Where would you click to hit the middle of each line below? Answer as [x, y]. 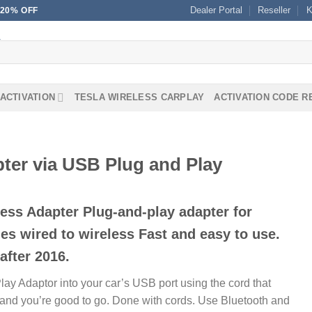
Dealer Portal [216, 10]
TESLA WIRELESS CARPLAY [139, 97]
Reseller [274, 10]
